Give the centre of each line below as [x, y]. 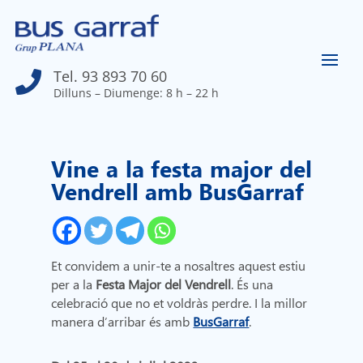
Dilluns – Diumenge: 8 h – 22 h [137, 93]
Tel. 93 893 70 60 [111, 77]
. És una [252, 284]
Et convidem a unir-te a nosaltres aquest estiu [179, 266]
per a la [74, 284]
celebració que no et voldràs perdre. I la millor [179, 303]
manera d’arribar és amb [122, 322]
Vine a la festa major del [181, 168]
